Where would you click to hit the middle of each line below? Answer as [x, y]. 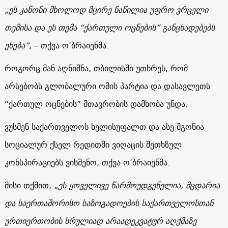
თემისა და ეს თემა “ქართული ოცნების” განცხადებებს [109, 27]
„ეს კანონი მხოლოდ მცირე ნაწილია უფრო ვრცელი [106, 9]
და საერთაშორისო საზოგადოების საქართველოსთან [109, 203]
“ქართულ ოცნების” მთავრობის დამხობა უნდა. [96, 104]
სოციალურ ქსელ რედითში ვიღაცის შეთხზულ [93, 144]
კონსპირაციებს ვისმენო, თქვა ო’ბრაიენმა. [90, 162]
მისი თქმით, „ [31, 185]
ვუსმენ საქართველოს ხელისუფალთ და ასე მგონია [104, 126]
